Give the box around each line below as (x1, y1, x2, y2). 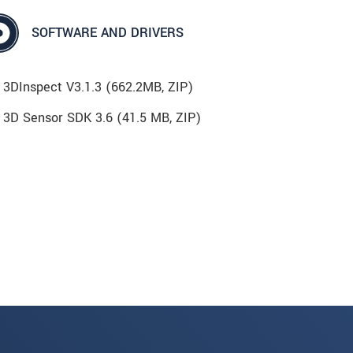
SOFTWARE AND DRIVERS (32, 24, 184, 43)
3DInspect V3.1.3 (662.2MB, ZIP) (3, 77, 193, 96)
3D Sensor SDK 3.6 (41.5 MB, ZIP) (3, 108, 201, 127)
